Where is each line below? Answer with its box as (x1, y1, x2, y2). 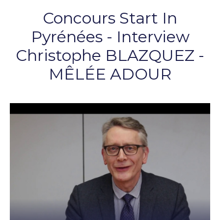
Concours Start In (43, 8, 177, 27)
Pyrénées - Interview (30, 27, 190, 46)
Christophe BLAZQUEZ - (16, 46, 204, 65)
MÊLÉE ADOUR (49, 64, 171, 83)
